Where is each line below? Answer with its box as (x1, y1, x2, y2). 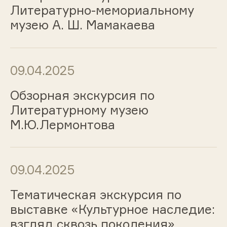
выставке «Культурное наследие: (10, 202, 215, 217)
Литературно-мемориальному (10, 2, 194, 18)
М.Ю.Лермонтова (10, 117, 115, 132)
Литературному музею (10, 102, 148, 118)
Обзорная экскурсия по (10, 87, 155, 103)
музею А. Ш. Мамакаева (10, 17, 155, 32)
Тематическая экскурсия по (10, 187, 181, 203)
